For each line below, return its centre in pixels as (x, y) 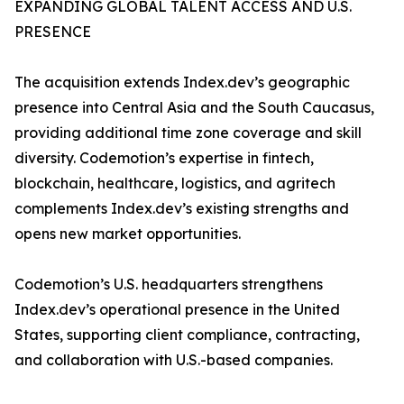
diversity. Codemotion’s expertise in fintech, (164, 158)
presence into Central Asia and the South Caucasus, (194, 108)
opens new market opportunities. (128, 234)
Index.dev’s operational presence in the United (177, 310)
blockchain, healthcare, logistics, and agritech (175, 184)
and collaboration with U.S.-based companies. (174, 360)
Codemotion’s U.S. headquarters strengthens (169, 285)
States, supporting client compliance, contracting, (187, 335)
